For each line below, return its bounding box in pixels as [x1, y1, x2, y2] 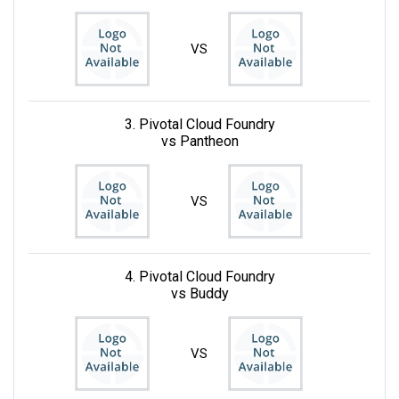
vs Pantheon [160, 132, 239, 150]
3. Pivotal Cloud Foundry [124, 115, 275, 133]
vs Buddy [170, 284, 229, 302]
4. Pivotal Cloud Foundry [124, 267, 275, 285]
